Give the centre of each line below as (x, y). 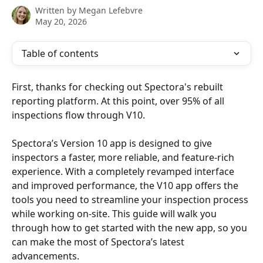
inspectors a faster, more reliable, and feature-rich (124, 158)
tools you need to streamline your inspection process (131, 200)
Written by (57, 10)
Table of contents (60, 53)
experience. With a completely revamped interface (124, 172)
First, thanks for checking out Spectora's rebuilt (119, 87)
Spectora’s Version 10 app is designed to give (113, 144)
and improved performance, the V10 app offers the (126, 186)
